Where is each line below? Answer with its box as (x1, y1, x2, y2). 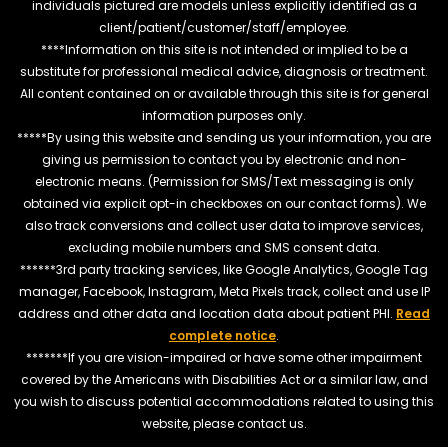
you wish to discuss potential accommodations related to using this (14, 392, 434, 410)
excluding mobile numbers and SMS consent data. (68, 238, 380, 256)
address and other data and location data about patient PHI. (18, 304, 396, 322)
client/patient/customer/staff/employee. (99, 18, 349, 36)
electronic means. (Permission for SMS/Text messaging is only (34, 172, 414, 190)
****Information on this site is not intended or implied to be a (40, 40, 408, 58)
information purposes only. (142, 106, 306, 124)
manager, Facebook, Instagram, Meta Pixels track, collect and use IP (18, 282, 430, 300)
